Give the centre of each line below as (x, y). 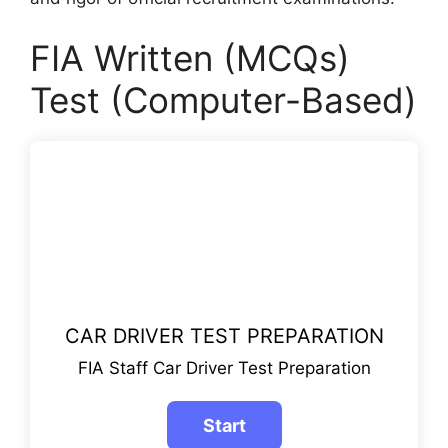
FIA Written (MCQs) (190, 57)
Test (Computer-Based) (223, 99)
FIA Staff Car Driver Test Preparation (224, 368)
